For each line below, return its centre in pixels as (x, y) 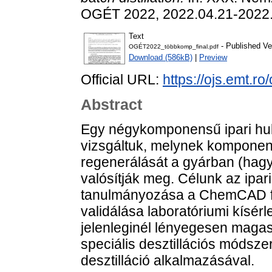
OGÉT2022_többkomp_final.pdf (174, 47)
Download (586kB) (161, 58)
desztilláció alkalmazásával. (168, 260)
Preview (213, 58)
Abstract (111, 105)
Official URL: (122, 80)
